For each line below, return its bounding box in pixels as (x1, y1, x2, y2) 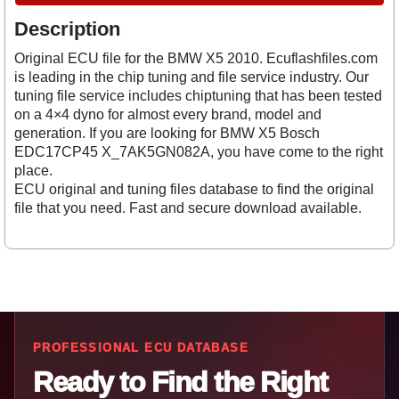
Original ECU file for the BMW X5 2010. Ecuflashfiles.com (14, 51, 378, 67)
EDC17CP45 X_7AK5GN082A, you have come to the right (14, 144, 383, 160)
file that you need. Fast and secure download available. (14, 200, 362, 216)
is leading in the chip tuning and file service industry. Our (14, 69, 369, 85)
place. (14, 163, 53, 179)
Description (14, 18, 120, 41)
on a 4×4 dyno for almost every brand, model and (14, 107, 322, 123)
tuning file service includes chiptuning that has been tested (14, 88, 382, 104)
